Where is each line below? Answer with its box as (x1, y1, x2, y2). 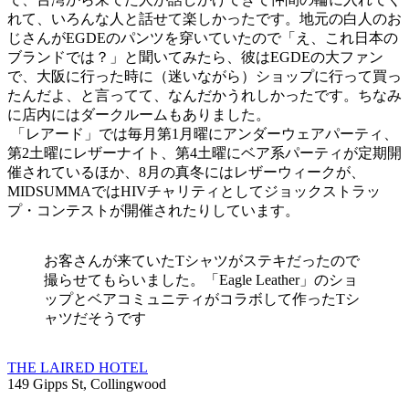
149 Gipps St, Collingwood (7, 376, 166, 393)
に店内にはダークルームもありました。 (7, 107, 270, 123)
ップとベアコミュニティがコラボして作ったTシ (44, 291, 360, 308)
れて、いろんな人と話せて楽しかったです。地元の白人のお (7, 11, 402, 27)
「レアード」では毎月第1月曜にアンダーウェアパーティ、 (7, 126, 398, 142)
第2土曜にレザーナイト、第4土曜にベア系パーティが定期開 (7, 145, 402, 162)
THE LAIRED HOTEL (7, 360, 148, 376)
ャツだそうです (44, 310, 146, 327)
